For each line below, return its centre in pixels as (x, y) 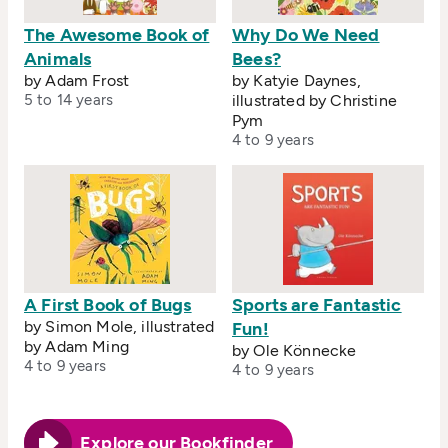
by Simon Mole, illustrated (119, 326)
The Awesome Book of (117, 34)
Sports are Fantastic (317, 304)
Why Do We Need (306, 34)
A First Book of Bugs (108, 304)
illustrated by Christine (314, 100)
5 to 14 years (68, 99)
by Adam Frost (77, 80)
